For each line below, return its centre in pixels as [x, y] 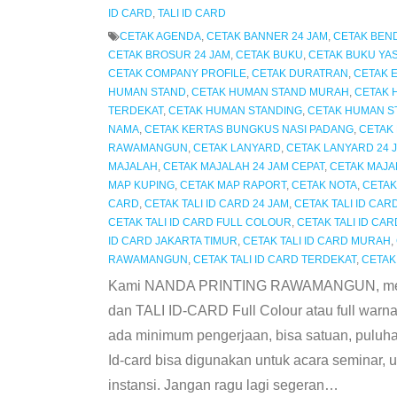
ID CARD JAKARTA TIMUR [172, 241]
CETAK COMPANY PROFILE [177, 74]
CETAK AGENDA [160, 37]
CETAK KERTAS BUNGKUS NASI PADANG [249, 130]
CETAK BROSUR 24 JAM [169, 55]
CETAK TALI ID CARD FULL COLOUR [199, 223]
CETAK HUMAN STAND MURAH [270, 93]
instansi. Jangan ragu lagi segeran [216, 385]
